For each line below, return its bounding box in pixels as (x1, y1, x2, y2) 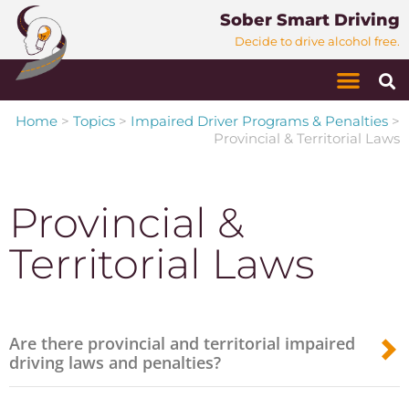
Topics (73, 112, 115, 130)
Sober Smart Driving (220, 10, 400, 30)
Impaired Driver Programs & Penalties (131, 112, 388, 130)
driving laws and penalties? (9, 351, 221, 373)
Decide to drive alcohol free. (235, 35, 400, 48)
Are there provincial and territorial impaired (9, 332, 355, 354)
